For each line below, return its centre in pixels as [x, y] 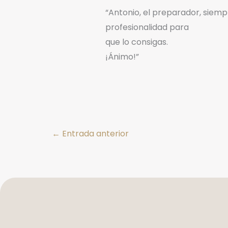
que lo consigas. [136, 42]
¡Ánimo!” [122, 57]
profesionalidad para [147, 27]
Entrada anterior [94, 133]
